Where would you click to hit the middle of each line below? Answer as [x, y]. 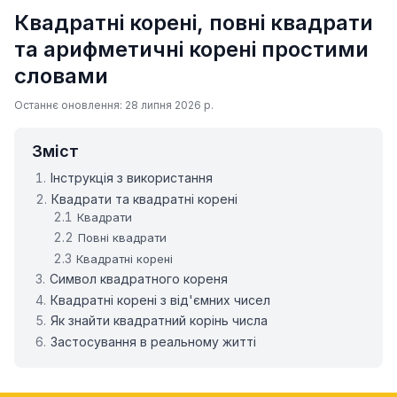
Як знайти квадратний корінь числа [160, 321]
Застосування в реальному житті [154, 341]
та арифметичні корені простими [191, 49]
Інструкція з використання [132, 178]
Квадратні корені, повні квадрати [194, 23]
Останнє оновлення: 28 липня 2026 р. [114, 105]
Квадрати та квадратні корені [145, 198]
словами [61, 76]
